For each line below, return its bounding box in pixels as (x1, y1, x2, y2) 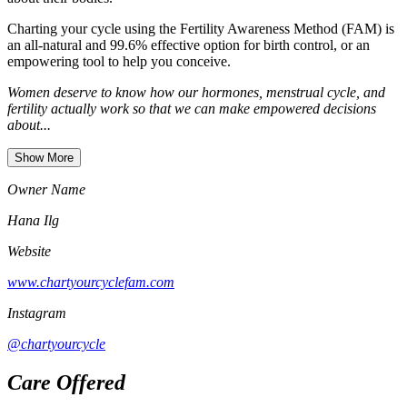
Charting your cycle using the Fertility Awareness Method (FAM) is (7, 20, 394, 36)
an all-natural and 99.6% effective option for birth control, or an (7, 36, 370, 53)
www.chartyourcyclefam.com (7, 273, 174, 290)
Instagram (7, 304, 66, 321)
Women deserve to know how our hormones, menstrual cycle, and (7, 84, 385, 100)
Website (7, 243, 51, 259)
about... (7, 116, 51, 133)
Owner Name (7, 181, 85, 197)
